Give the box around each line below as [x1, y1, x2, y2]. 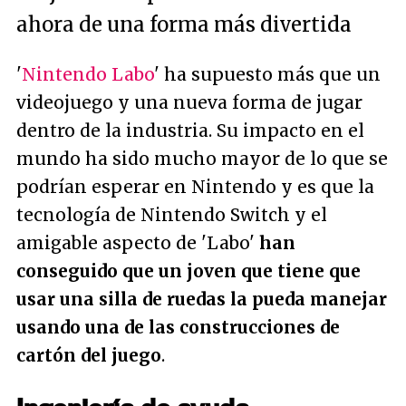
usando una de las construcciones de [16, 316, 340, 338]
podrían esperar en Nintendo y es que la [16, 176, 374, 198]
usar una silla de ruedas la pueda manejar [16, 288, 387, 310]
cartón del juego [16, 344, 161, 366]
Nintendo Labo [22, 63, 154, 85]
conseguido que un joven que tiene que [16, 260, 361, 282]
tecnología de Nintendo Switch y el [16, 204, 327, 226]
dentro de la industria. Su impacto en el [16, 120, 364, 141]
